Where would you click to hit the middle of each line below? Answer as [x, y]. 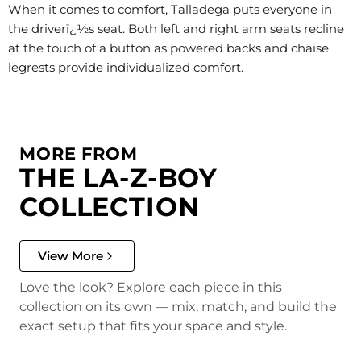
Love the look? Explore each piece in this [151, 288]
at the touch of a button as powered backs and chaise [168, 48]
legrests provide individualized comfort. [126, 67]
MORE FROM [79, 154]
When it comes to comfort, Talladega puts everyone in [170, 9]
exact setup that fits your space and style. [153, 326]
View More [71, 256]
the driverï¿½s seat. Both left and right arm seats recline [176, 29]
